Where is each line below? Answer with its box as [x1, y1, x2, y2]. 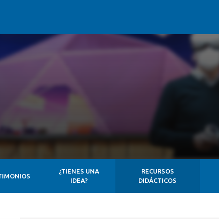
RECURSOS [141, 168, 174, 175]
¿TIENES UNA [59, 168, 100, 175]
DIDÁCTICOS [138, 177, 177, 184]
